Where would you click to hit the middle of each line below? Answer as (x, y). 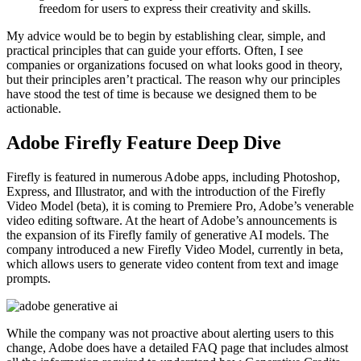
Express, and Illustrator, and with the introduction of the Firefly (166, 191)
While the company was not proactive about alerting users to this (170, 333)
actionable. (34, 108)
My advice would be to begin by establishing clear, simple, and (166, 35)
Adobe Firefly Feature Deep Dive (144, 142)
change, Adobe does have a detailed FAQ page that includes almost (177, 347)
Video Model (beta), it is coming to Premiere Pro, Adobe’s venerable (180, 205)
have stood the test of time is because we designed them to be (162, 93)
